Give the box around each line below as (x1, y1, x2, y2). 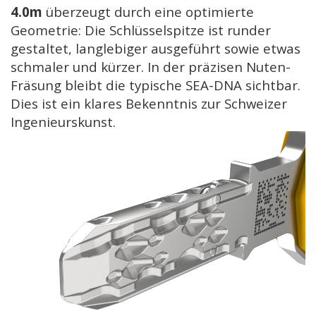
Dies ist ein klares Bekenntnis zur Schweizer (11, 94, 287, 112)
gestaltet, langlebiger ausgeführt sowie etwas (11, 39, 300, 57)
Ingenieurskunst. (11, 112, 116, 130)
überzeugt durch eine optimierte (42, 2, 254, 20)
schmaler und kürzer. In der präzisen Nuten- (11, 57, 291, 75)
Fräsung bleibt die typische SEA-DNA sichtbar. (11, 75, 300, 94)
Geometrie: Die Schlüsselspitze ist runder (11, 20, 271, 39)
